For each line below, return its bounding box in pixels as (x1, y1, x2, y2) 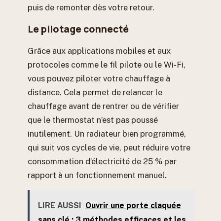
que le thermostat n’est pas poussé (28, 114, 158, 125)
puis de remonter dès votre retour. (28, 2, 154, 12)
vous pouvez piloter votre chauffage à (28, 73, 170, 83)
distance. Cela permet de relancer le (28, 87, 162, 97)
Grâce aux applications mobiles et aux (28, 45, 171, 56)
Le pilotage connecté (28, 22, 129, 36)
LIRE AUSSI (37, 200, 81, 210)
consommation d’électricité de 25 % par (28, 156, 177, 166)
